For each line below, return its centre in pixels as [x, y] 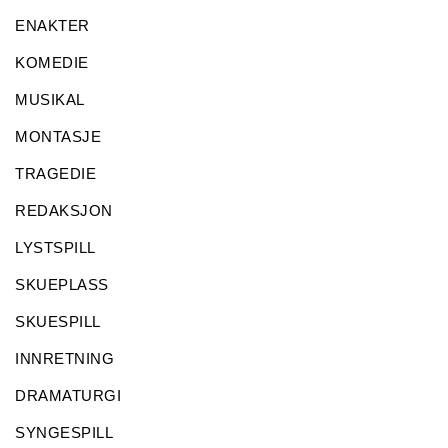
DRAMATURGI [68, 395]
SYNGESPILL [64, 432]
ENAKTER [52, 25]
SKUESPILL [58, 321]
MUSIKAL [50, 99]
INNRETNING [64, 358]
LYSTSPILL [55, 247]
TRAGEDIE [55, 173]
